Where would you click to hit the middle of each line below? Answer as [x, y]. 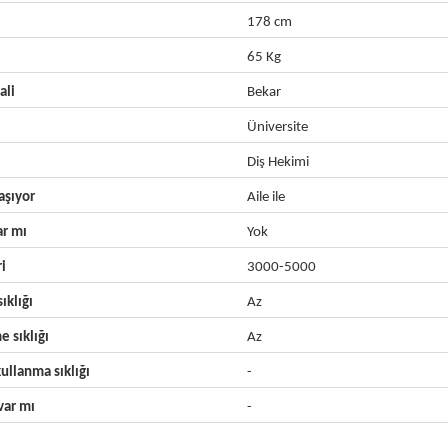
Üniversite [277, 127]
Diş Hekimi [277, 162]
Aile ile [265, 197]
